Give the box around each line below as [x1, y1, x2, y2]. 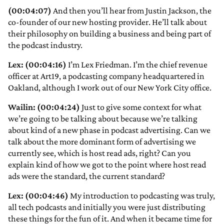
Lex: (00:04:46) [8, 190, 68, 201]
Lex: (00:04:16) [8, 59, 66, 70]
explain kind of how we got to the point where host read [8, 159, 206, 170]
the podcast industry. [8, 40, 82, 50]
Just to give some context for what [80, 102, 201, 112]
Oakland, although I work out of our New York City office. [8, 82, 211, 93]
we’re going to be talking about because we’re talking [8, 113, 197, 124]
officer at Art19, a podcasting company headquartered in [8, 71, 204, 81]
